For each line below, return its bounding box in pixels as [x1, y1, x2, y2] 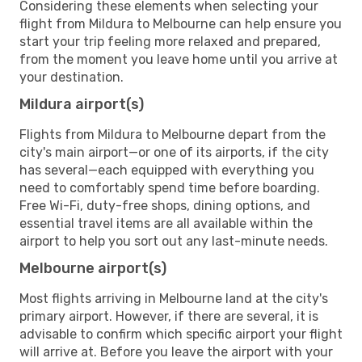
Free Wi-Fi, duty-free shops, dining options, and [19, 197, 310, 213]
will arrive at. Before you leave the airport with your [19, 343, 333, 360]
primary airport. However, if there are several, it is [19, 308, 318, 324]
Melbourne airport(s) [19, 259, 166, 277]
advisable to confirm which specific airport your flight [19, 326, 343, 342]
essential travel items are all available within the [19, 215, 313, 231]
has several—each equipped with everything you [19, 162, 314, 178]
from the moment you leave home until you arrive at [19, 51, 338, 67]
